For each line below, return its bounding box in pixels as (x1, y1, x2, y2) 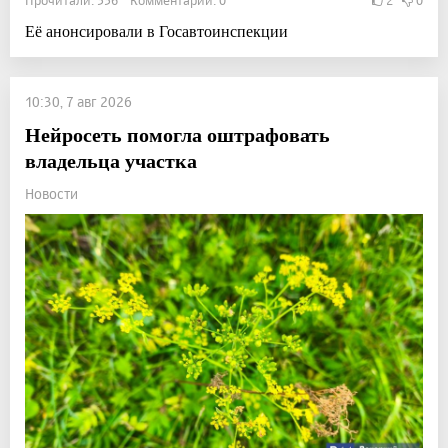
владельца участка (25, 145, 197, 175)
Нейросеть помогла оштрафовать (25, 119, 330, 149)
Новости (25, 184, 78, 202)
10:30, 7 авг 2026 (25, 92, 132, 110)
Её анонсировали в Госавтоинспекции (25, 19, 288, 41)
